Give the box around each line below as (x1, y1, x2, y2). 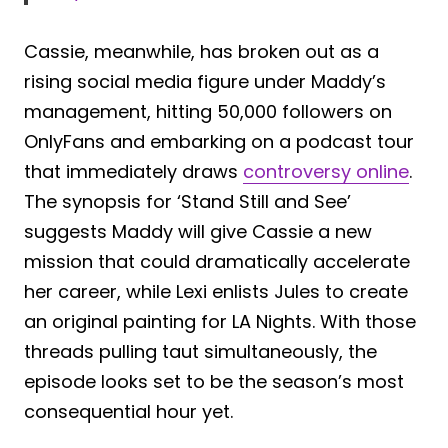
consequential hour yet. (24, 398, 233, 424)
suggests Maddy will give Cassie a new (24, 218, 372, 244)
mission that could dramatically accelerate (24, 248, 410, 274)
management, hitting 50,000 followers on (24, 98, 392, 124)
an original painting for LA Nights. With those (24, 308, 416, 334)
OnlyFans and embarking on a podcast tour (24, 128, 414, 154)
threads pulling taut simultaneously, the (24, 338, 377, 364)
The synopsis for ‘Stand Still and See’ (24, 188, 351, 214)
